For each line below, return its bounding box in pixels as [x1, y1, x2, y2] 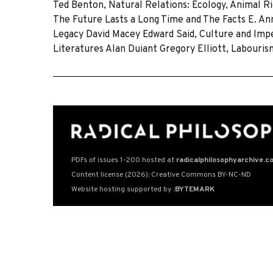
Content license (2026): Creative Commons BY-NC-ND [71, 169, 251, 180]
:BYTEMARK [173, 184, 214, 194]
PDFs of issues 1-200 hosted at [71, 155, 176, 165]
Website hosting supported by [71, 184, 173, 194]
